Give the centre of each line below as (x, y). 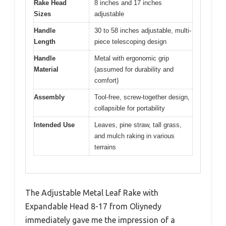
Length (45, 41)
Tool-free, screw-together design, (142, 97)
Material (46, 69)
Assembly (49, 97)
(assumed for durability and (134, 69)
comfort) (106, 80)
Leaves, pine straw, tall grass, (138, 125)
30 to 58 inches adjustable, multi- (143, 30)
